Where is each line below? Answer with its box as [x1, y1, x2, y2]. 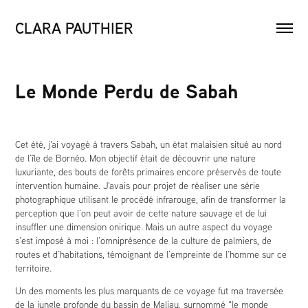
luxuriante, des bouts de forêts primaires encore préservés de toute [15, 166, 282, 178]
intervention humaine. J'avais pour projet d [15, 179, 184, 192]
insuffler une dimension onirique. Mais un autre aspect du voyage [15, 221, 273, 233]
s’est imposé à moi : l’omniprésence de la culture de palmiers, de [15, 234, 272, 247]
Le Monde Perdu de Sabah [15, 77, 239, 104]
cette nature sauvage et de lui [148, 207, 267, 219]
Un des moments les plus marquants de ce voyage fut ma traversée [15, 285, 284, 297]
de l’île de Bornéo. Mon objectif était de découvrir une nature [15, 152, 256, 164]
